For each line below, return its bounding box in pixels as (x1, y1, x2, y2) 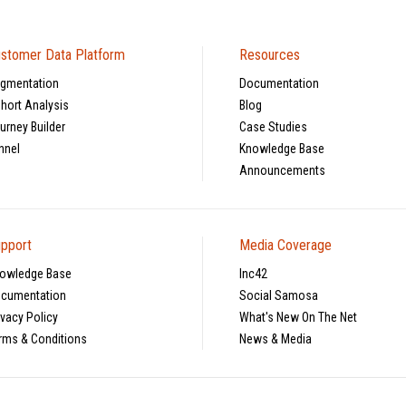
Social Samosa (239, 287, 319, 303)
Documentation (239, 75, 320, 91)
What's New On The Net (239, 309, 358, 324)
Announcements (239, 162, 326, 178)
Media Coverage (239, 236, 333, 254)
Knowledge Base (239, 140, 325, 156)
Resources (239, 45, 301, 63)
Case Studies (239, 119, 308, 134)
